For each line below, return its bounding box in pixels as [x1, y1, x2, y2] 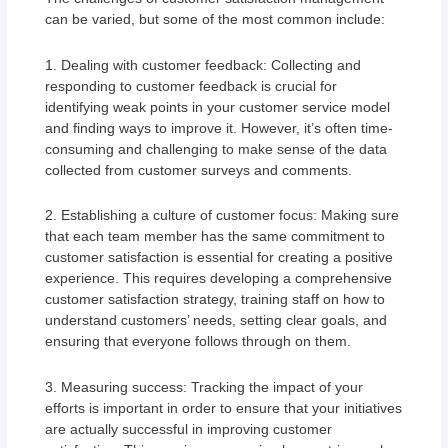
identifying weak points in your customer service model [45, 98, 391, 115]
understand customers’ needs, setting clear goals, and [45, 312, 388, 329]
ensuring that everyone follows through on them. [45, 333, 352, 350]
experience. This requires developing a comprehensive [45, 270, 393, 287]
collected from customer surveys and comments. [45, 161, 353, 178]
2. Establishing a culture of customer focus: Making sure [45, 207, 400, 224]
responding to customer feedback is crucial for [45, 77, 338, 94]
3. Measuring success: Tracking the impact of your [45, 378, 364, 395]
